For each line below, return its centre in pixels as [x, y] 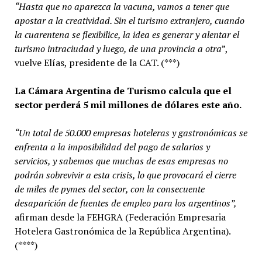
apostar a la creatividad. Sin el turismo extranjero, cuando [129, 20]
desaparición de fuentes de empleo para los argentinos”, [125, 203]
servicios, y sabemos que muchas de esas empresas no [121, 161]
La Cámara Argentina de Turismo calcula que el [123, 91]
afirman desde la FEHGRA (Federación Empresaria [120, 217]
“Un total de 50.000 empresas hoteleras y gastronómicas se [131, 133]
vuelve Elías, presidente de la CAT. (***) [97, 63]
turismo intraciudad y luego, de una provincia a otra [118, 49]
